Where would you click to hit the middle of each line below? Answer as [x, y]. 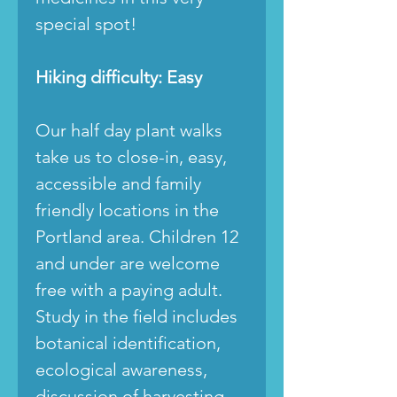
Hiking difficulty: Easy [119, 77]
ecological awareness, [121, 369]
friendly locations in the [127, 210]
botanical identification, [128, 343]
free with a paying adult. [129, 289]
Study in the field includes [136, 316]
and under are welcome [128, 263]
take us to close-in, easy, [131, 156]
